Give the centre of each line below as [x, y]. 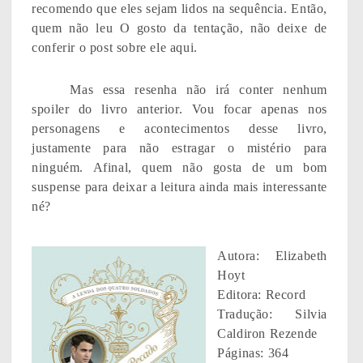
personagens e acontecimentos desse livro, [179, 129]
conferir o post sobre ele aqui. [115, 48]
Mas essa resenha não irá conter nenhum [199, 90]
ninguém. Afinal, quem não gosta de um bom [179, 168]
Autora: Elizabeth [272, 256]
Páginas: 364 [253, 353]
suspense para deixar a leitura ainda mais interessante [179, 187]
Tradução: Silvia [272, 314]
